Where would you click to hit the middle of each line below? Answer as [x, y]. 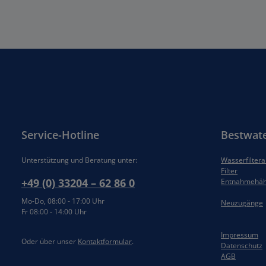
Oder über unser [50, 241]
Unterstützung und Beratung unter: [79, 160]
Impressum [240, 235]
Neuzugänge [242, 202]
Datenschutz [242, 245]
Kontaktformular [105, 241]
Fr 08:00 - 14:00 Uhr [54, 211]
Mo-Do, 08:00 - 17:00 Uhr [63, 201]
